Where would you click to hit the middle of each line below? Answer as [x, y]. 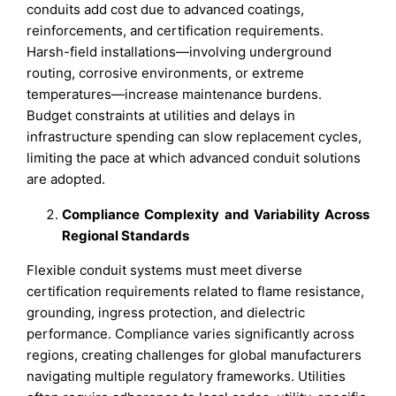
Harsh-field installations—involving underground [179, 52]
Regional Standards [126, 235]
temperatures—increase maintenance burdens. [175, 95]
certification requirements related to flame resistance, [196, 291]
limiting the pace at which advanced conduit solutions [194, 158]
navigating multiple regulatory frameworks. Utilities [187, 376]
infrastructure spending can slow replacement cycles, [194, 137]
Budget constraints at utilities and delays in [161, 116]
